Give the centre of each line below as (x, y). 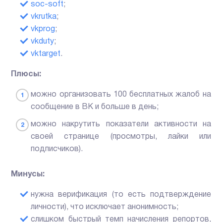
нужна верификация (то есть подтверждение (121, 195)
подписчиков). (57, 149)
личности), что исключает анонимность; (105, 207)
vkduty (43, 42)
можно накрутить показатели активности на (121, 125)
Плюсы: (26, 75)
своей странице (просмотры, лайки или (121, 137)
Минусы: (28, 175)
